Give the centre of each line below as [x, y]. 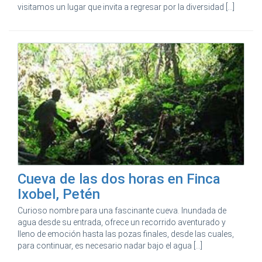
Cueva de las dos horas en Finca [119, 179]
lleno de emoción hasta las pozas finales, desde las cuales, [126, 234]
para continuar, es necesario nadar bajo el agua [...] [110, 245]
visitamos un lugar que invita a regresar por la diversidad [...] [126, 7]
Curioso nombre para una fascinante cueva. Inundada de [122, 210]
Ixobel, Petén [59, 194]
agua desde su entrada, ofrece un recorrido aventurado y [122, 222]
